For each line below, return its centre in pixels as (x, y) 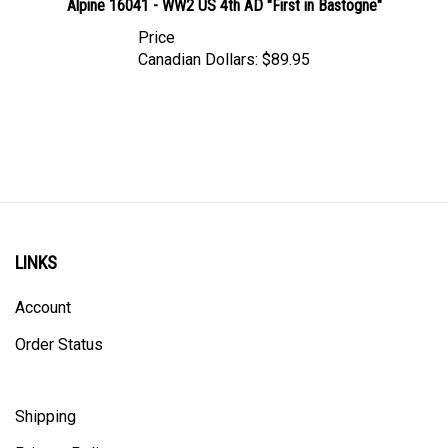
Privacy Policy (65, 435)
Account (43, 289)
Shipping (45, 398)
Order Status (59, 326)
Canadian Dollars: (198, 41)
